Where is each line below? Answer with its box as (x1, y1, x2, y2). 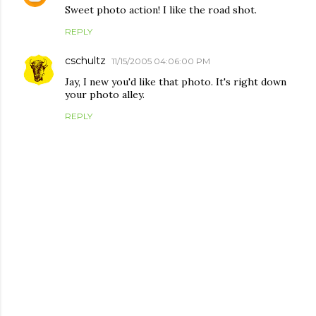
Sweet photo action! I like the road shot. (65, 4, 257, 16)
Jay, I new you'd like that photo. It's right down (65, 75, 286, 88)
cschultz (65, 54, 106, 67)
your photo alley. (65, 88, 145, 101)
